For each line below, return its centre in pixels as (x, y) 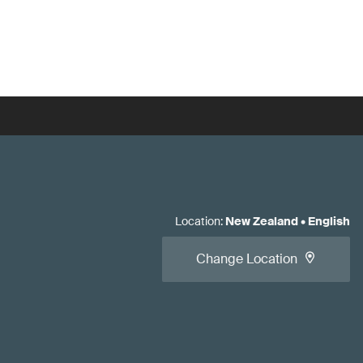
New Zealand (262, 221)
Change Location (247, 259)
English (329, 221)
